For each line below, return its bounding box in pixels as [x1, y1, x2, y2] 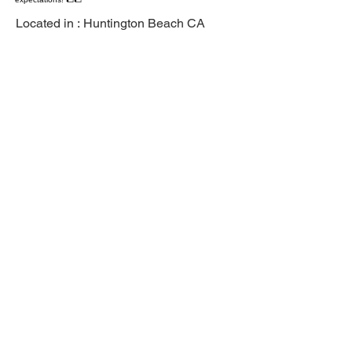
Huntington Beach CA [83, 16, 205, 31]
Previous [16, 327, 57, 341]
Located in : [16, 16, 80, 31]
